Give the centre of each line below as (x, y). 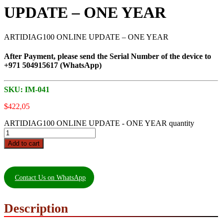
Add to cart (24, 144)
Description (36, 208)
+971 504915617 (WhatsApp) (53, 65)
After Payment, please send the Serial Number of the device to (108, 56)
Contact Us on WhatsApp (50, 177)
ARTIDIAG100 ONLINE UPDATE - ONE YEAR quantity (99, 123)
